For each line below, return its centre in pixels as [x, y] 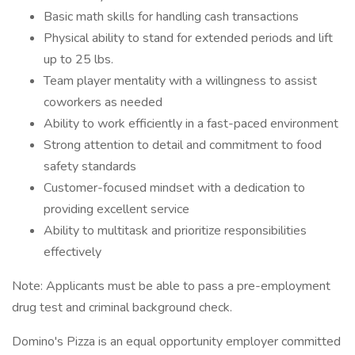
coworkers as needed [103, 102]
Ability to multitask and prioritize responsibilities [175, 231]
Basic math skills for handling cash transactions [171, 17]
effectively [73, 252]
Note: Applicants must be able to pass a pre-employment [171, 286]
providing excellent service [116, 209]
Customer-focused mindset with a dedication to [174, 188]
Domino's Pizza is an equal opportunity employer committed [176, 342]
